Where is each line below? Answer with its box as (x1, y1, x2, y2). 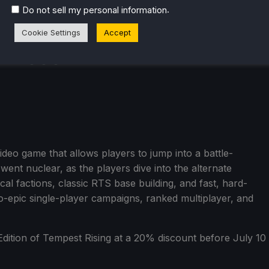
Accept (104, 27, 131, 37)
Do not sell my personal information (22, 4, 167, 16)
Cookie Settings (22, 27, 80, 37)
